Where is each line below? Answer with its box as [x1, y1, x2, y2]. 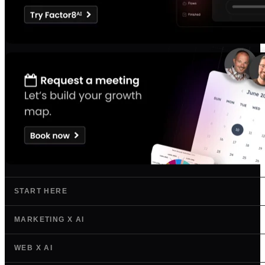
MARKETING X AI [14, 215, 85, 224]
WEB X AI [14, 244, 53, 253]
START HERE [14, 187, 67, 196]
